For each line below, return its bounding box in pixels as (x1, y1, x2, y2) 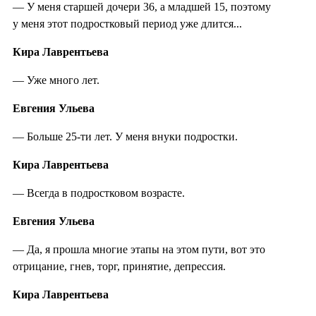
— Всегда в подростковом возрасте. (13, 186, 185, 199)
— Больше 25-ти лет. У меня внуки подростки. (13, 130, 238, 142)
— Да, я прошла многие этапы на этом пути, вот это (13, 243, 265, 255)
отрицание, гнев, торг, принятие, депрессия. (13, 260, 226, 272)
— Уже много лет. (13, 73, 99, 86)
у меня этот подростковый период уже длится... (13, 17, 242, 30)
